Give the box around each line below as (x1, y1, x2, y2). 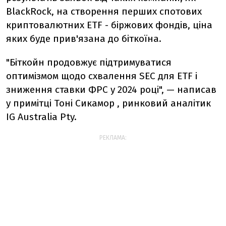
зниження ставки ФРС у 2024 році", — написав (6, 84, 216, 95)
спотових (159, 6, 202, 17)
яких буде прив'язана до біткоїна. (6, 33, 161, 44)
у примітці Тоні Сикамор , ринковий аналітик (6, 97, 211, 109)
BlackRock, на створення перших (6, 6, 159, 17)
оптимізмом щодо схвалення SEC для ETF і (6, 70, 197, 82)
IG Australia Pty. (6, 111, 79, 123)
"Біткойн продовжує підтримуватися (6, 56, 172, 68)
